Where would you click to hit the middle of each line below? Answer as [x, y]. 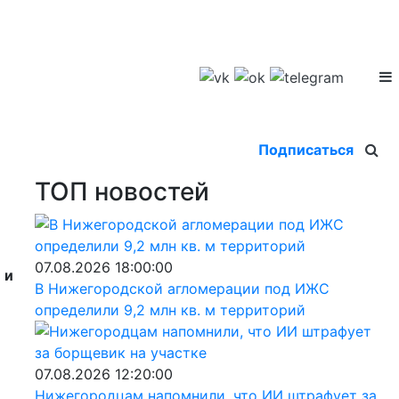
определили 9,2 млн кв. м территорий [170, 309]
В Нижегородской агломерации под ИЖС [182, 288]
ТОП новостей [122, 191]
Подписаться [306, 149]
